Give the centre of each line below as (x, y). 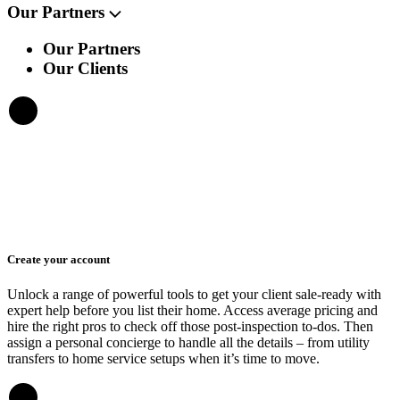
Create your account (58, 259)
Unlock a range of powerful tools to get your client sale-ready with (194, 294)
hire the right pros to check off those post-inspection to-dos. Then (190, 326)
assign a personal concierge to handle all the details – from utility (188, 342)
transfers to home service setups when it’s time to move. (163, 358)
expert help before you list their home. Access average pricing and (192, 310)
